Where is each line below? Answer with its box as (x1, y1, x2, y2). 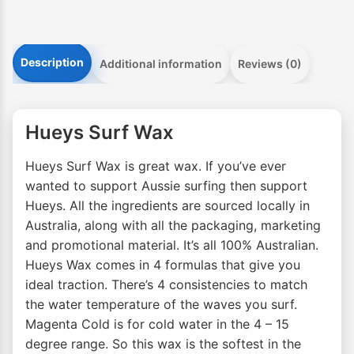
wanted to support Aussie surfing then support (25, 178, 307, 194)
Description (21, 55, 84, 70)
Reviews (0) (238, 57, 302, 71)
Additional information (100, 57, 222, 71)
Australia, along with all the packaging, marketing (25, 217, 321, 234)
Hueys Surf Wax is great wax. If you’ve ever (25, 158, 286, 175)
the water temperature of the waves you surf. (25, 296, 297, 313)
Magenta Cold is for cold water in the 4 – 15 (25, 316, 289, 333)
